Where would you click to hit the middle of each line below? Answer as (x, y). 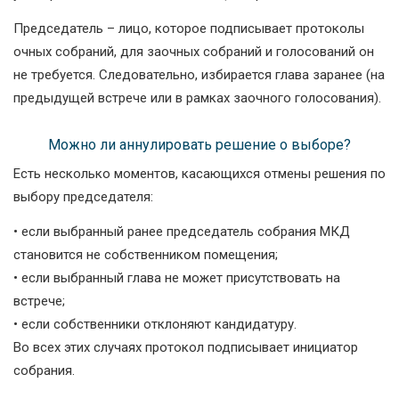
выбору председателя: (83, 197)
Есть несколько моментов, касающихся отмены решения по (199, 174)
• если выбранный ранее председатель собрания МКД (182, 232)
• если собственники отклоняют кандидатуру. (155, 325)
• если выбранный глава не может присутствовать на (177, 278)
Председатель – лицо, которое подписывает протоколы (189, 29)
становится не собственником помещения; (146, 255)
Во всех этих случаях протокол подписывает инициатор (186, 348)
